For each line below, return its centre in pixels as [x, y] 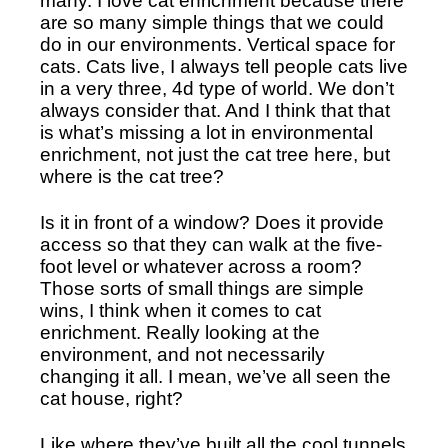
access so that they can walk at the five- [211, 245]
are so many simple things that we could [212, 23]
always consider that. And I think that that [215, 111]
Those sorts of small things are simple [202, 289]
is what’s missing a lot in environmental [206, 133]
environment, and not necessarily [182, 355]
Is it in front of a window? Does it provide [212, 223]
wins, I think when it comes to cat [180, 311]
